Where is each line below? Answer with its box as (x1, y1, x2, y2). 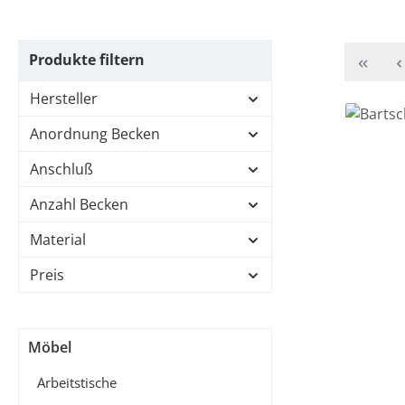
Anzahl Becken (30, 194, 128, 214)
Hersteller (30, 89, 98, 108)
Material (30, 230, 86, 250)
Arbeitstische (37, 373, 117, 391)
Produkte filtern (29, 50, 145, 70)
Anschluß (30, 159, 93, 179)
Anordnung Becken (30, 124, 160, 144)
